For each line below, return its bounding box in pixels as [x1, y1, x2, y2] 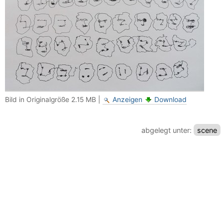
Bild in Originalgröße [4, 96, 69, 104]
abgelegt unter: [141, 125, 194, 134]
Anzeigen [112, 96, 142, 104]
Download [154, 96, 187, 104]
